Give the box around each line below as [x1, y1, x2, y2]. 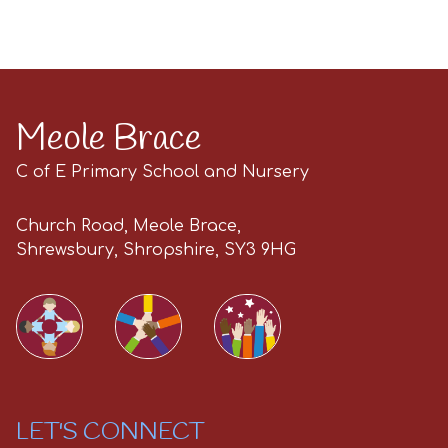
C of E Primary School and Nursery [16, 163, 309, 181]
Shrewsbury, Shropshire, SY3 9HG [16, 241, 296, 259]
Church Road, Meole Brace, [16, 217, 241, 235]
